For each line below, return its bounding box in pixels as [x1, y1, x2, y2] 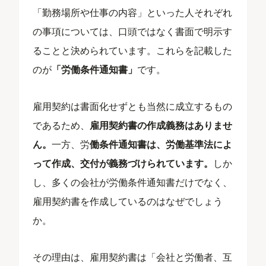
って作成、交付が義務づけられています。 [33, 156, 214, 170]
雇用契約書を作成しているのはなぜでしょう [33, 194, 223, 208]
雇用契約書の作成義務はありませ [90, 118, 233, 132]
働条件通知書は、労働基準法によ [90, 137, 233, 151]
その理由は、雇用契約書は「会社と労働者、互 [33, 249, 233, 264]
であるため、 [33, 118, 90, 132]
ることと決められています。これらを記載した [33, 43, 233, 57]
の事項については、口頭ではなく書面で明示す [33, 24, 233, 38]
